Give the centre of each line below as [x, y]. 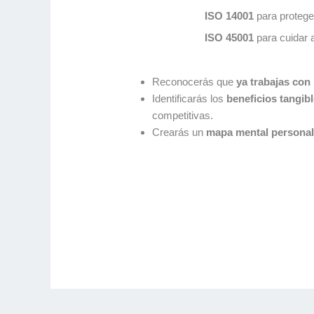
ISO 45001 [230, 38]
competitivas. [183, 116]
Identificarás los [190, 99]
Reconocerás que [194, 82]
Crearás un [179, 132]
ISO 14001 [230, 15]
